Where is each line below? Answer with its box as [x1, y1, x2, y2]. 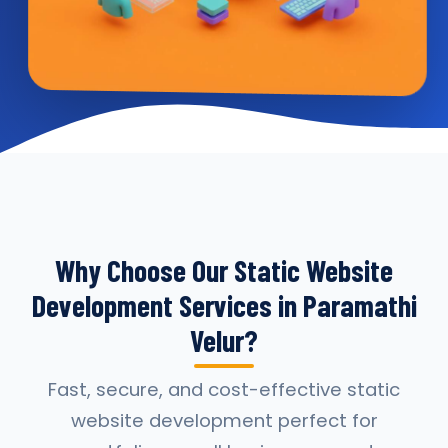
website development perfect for [70, 408, 378, 433]
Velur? [190, 322, 258, 358]
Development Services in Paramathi [31, 287, 417, 323]
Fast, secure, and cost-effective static [48, 377, 400, 402]
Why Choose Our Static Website [55, 252, 393, 288]
